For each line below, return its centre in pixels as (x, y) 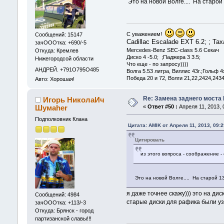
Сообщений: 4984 (57, 194)
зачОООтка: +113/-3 (60, 202)
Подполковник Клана (61, 119)
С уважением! (146, 34)
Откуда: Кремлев (56, 51)
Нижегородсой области (64, 59)
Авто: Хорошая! (54, 79)
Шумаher (51, 108)
